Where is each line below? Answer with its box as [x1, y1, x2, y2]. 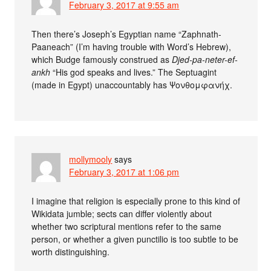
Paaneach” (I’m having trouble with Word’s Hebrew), [31, 40, 232, 53]
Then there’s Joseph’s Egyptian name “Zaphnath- [31, 27, 222, 40]
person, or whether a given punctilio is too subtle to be [31, 232, 239, 245]
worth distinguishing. [31, 245, 110, 258]
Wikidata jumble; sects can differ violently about [31, 207, 212, 220]
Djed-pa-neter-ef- [172, 53, 238, 65]
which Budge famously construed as [31, 53, 172, 65]
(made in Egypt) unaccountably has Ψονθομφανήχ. [31, 78, 233, 91]
